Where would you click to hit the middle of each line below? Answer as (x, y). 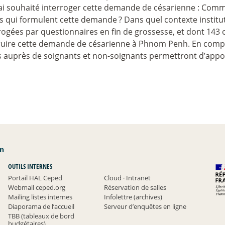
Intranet (138, 178)
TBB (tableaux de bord (41, 216)
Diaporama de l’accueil (41, 206)
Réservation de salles (135, 187)
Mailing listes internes (40, 197)
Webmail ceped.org (36, 187)
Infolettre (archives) (133, 197)
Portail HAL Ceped (35, 178)
